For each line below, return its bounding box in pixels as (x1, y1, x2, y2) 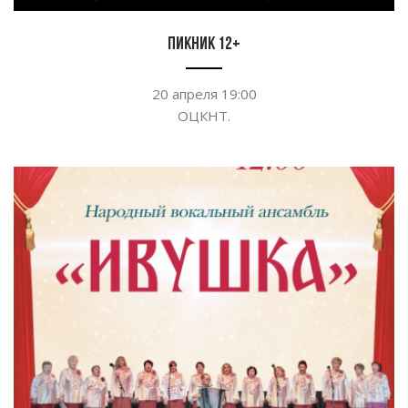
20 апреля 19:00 (151, 85, 257, 104)
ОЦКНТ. (178, 107, 230, 126)
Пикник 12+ (168, 36, 240, 55)
